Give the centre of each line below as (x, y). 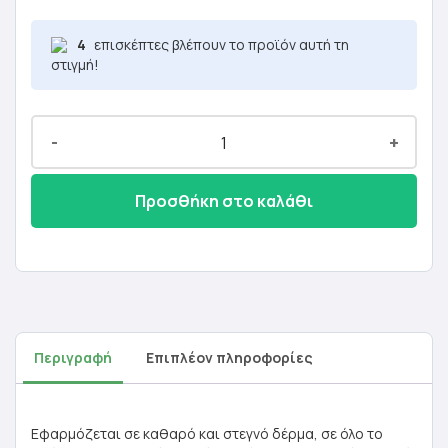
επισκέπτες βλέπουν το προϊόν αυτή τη (220, 44)
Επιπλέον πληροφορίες (229, 357)
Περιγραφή (73, 357)
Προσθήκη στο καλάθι (224, 201)
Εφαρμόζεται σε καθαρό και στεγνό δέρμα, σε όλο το (207, 433)
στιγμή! (75, 64)
